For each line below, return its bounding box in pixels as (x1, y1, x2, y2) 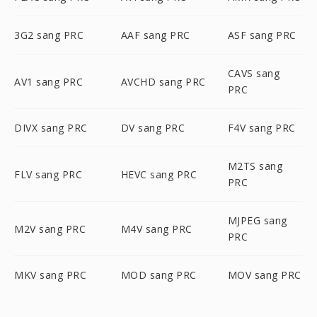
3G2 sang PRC (14, 28, 83, 42)
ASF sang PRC (227, 28, 296, 42)
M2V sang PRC (14, 221, 86, 236)
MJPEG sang (227, 214, 287, 227)
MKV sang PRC (14, 268, 86, 282)
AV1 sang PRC (14, 74, 83, 88)
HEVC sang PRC (120, 167, 197, 181)
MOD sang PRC (120, 268, 197, 282)
